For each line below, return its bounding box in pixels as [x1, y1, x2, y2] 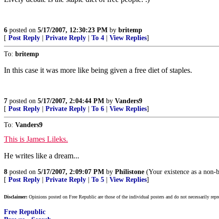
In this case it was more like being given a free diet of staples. [4, 66, 192, 74]
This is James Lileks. [4, 135, 68, 143]
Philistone [115, 168, 144, 175]
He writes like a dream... [4, 152, 79, 160]
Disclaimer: [4, 194, 27, 199]
